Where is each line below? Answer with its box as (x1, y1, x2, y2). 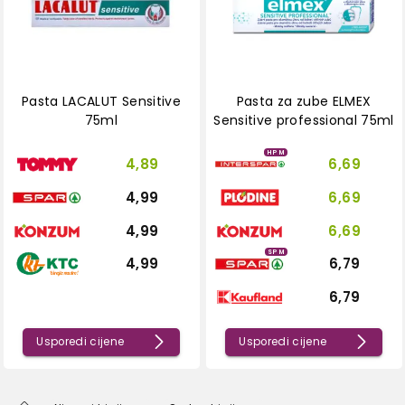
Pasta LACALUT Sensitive (21, 92, 182, 111)
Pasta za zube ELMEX (236, 92, 372, 111)
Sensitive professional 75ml (213, 111, 394, 130)
